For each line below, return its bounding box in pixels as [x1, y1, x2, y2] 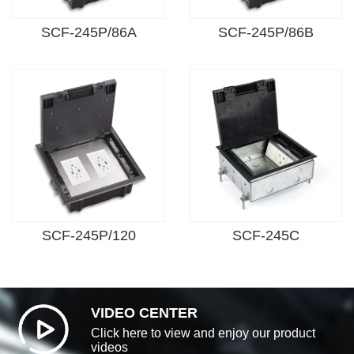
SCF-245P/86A [40, 24, 137, 40]
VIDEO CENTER [91, 304, 198, 321]
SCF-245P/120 [41, 227, 136, 243]
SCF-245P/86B [217, 24, 314, 40]
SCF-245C [232, 227, 299, 243]
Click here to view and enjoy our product [91, 326, 315, 340]
